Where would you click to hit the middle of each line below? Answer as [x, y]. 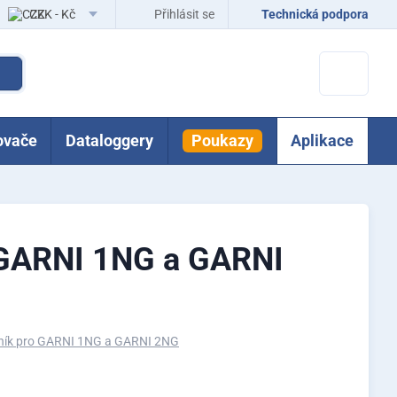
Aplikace [323, 140]
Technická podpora [315, 14]
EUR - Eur [57, 43]
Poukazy [222, 140]
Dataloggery [110, 140]
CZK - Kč [55, 14]
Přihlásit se [184, 14]
